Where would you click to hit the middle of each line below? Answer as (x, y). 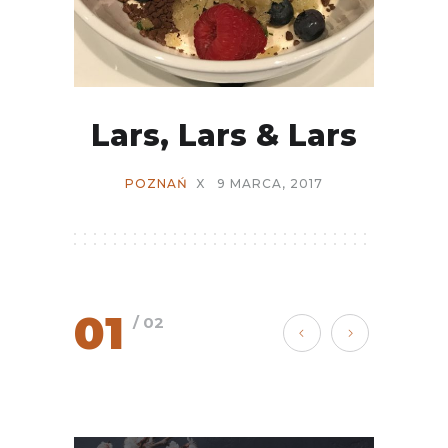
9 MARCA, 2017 (270, 183)
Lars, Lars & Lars (224, 135)
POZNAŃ (156, 183)
